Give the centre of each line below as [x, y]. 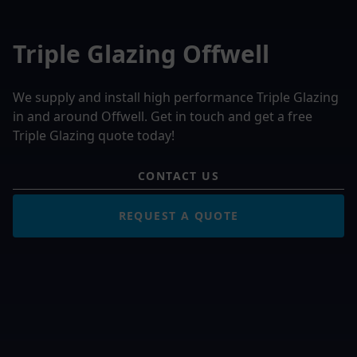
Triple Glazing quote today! [94, 135]
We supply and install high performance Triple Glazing [176, 97]
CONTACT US [178, 175]
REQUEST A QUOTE [178, 215]
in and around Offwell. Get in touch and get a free [163, 116]
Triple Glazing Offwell [141, 53]
